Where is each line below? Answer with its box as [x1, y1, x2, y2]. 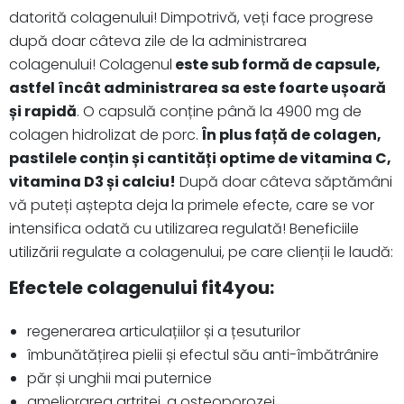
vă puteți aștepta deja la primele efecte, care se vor [9, 194, 374, 216]
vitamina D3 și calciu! [9, 170, 176, 192]
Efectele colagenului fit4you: [9, 274, 274, 300]
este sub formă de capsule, [172, 53, 381, 75]
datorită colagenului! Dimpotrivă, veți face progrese [9, 6, 373, 28]
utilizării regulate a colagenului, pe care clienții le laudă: [9, 241, 393, 262]
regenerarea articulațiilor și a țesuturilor [27, 320, 300, 342]
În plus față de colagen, [202, 124, 381, 145]
